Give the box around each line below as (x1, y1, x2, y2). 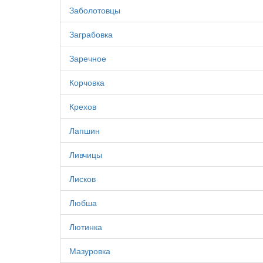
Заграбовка (69, 28, 113, 40)
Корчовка (69, 76, 104, 88)
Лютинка (69, 221, 102, 232)
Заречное (69, 52, 106, 64)
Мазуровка (69, 245, 110, 257)
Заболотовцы (69, 4, 120, 16)
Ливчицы (69, 149, 102, 160)
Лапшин (69, 124, 100, 136)
